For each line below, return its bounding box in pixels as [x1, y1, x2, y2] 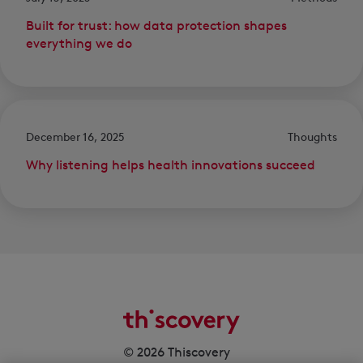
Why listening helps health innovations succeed [26, 157, 315, 173]
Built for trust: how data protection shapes [26, 18, 287, 34]
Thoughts [288, 130, 337, 144]
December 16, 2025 [26, 130, 125, 144]
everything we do [26, 36, 132, 52]
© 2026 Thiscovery [123, 344, 230, 360]
